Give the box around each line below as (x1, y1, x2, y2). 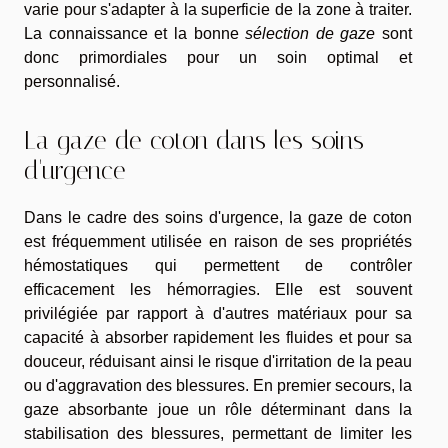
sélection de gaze (245, 25, 376, 43)
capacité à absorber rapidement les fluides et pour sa (24, 328, 412, 346)
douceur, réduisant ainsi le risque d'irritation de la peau (24, 352, 412, 370)
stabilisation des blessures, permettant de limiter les (24, 424, 412, 442)
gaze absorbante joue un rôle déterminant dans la (24, 400, 412, 418)
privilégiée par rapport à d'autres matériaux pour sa (24, 304, 412, 322)
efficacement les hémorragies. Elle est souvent (24, 280, 412, 298)
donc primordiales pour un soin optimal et (24, 49, 412, 67)
